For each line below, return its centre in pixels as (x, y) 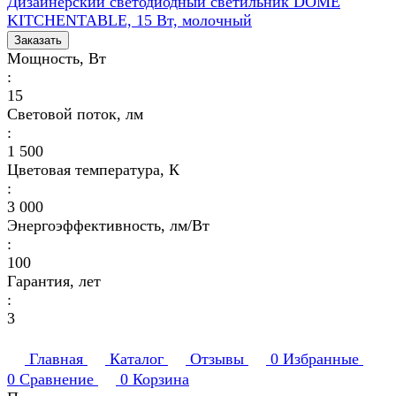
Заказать (38, 40)
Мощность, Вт (57, 58)
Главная (56, 358)
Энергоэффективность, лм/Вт (108, 225)
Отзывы (217, 358)
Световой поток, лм (75, 114)
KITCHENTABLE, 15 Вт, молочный (129, 20)
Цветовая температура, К (93, 169)
